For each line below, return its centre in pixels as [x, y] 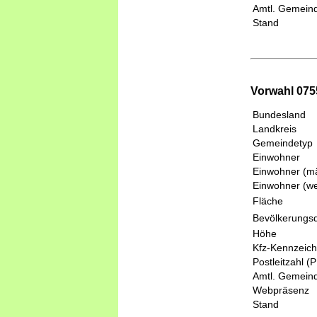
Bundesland [279, 115]
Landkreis [275, 129]
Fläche [268, 201]
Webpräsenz [281, 290]
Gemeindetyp [283, 143]
